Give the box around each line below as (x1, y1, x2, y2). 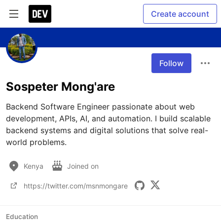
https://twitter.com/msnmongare (24, 181, 128, 190)
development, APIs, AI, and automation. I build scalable (6, 113, 211, 123)
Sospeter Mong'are (6, 79, 115, 94)
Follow (159, 58, 184, 68)
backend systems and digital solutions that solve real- (6, 125, 208, 135)
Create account (151, 9, 209, 19)
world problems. (6, 137, 67, 147)
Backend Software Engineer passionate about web (6, 102, 195, 111)
